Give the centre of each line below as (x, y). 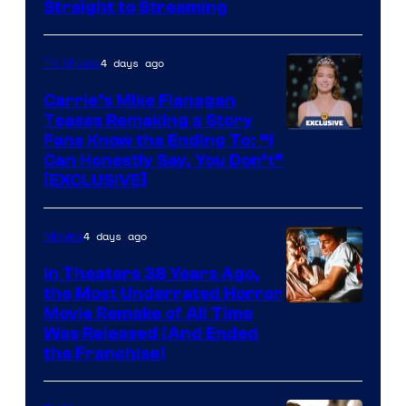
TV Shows (72, 63)
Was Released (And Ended (151, 333)
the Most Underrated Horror (163, 293)
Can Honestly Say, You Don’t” (164, 160)
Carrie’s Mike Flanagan (140, 100)
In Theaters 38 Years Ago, (152, 273)
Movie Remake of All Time (148, 313)
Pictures (317, 369)
